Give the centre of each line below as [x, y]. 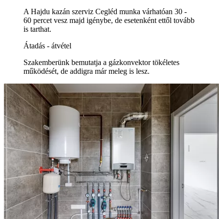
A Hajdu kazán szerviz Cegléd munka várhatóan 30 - [105, 11]
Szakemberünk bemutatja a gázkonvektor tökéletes [101, 62]
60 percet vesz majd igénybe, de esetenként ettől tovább [109, 20]
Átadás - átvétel [47, 45]
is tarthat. [37, 29]
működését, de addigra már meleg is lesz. [87, 71]
